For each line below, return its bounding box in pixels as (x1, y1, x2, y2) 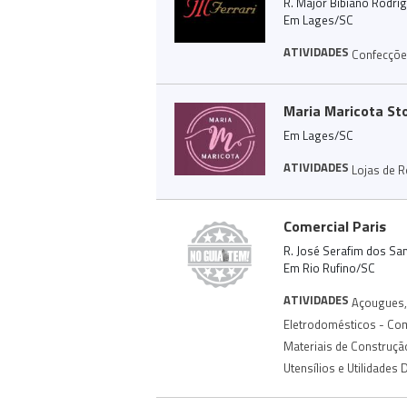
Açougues (352, 293, 404, 312)
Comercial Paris (283, 215, 386, 237)
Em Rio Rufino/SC (283, 259, 375, 277)
